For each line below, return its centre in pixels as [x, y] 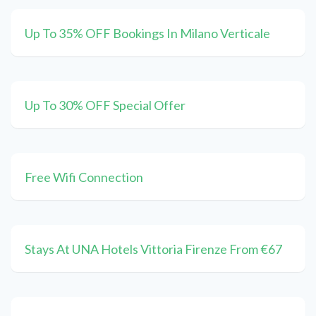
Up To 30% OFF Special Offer [105, 105]
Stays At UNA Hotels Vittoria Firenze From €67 [153, 249]
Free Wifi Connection [84, 177]
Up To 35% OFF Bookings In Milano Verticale [147, 34]
